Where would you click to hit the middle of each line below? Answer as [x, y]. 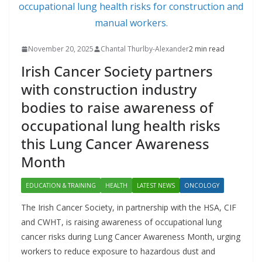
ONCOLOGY [202, 185]
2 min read [207, 49]
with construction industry [109, 89]
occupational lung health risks [121, 125]
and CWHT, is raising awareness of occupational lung [121, 222]
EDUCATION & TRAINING [61, 185]
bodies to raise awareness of [117, 107]
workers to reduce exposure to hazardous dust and [118, 251]
